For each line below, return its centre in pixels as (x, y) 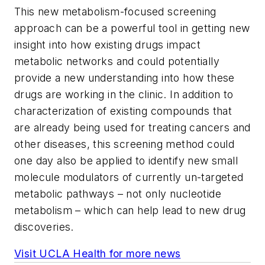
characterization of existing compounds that (123, 111)
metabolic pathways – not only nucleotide (118, 193)
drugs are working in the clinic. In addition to (124, 94)
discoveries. (46, 227)
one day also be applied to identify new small (126, 160)
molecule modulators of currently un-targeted (129, 177)
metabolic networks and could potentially (117, 61)
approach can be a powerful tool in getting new (132, 28)
